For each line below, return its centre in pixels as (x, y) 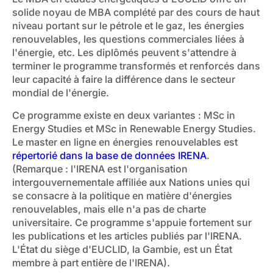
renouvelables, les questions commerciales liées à (128, 39)
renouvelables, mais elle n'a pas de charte (109, 209)
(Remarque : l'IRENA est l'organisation (100, 168)
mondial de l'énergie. (61, 93)
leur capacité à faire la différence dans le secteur (124, 80)
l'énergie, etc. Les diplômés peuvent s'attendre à (124, 53)
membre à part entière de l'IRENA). (91, 262)
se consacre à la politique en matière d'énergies (122, 195)
